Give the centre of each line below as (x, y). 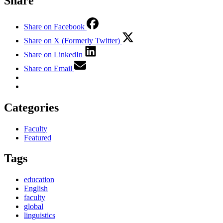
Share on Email (48, 68)
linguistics (40, 216)
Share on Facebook (54, 26)
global (34, 207)
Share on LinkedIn (53, 54)
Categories (31, 107)
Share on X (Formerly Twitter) (72, 40)
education (39, 180)
